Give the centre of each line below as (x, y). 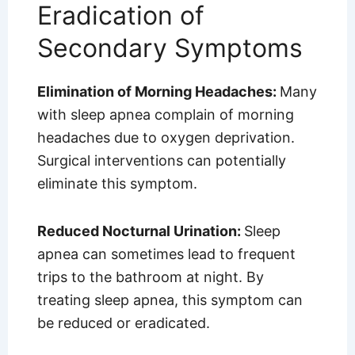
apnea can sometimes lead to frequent (166, 254)
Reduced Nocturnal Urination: (140, 231)
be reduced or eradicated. (123, 323)
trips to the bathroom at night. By (150, 277)
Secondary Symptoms (170, 48)
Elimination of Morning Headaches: (158, 91)
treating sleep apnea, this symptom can (170, 300)
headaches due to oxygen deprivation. (166, 137)
